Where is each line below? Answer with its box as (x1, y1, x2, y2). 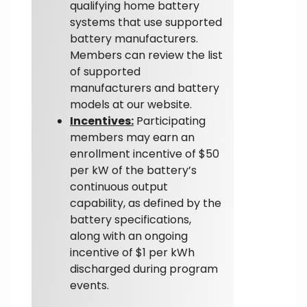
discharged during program (70, 260, 218, 277)
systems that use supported (70, 14, 222, 30)
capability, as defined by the (70, 195, 221, 211)
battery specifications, (70, 211, 191, 228)
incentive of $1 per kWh (70, 244, 195, 260)
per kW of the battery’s (70, 162, 197, 178)
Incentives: (70, 112, 134, 129)
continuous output (70, 178, 168, 195)
